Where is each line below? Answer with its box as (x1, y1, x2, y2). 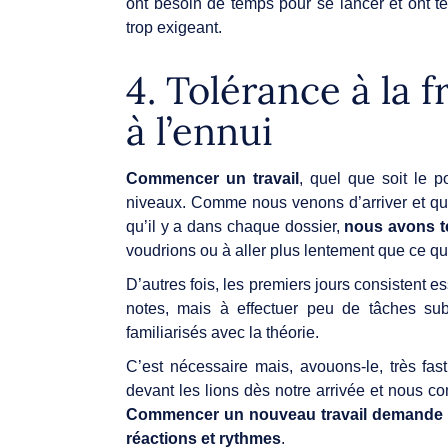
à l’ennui (126, 106, 273, 155)
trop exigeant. (126, 18, 226, 36)
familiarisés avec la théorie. (126, 323, 323, 341)
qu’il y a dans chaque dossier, (126, 217, 340, 235)
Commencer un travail (126, 169, 299, 187)
